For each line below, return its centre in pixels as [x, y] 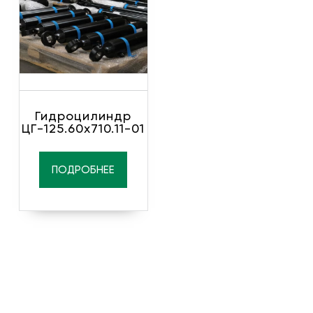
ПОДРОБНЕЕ [83, 169]
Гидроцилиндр [83, 115]
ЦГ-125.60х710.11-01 [83, 128]
